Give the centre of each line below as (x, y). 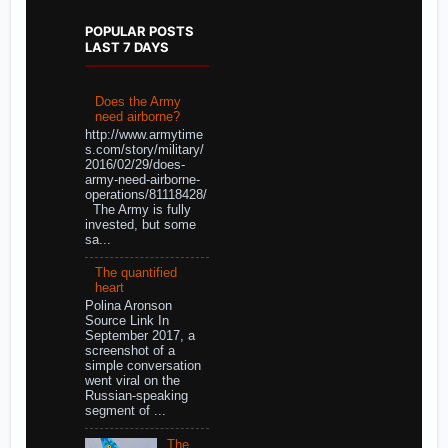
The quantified (135, 273)
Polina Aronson (128, 305)
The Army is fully (137, 209)
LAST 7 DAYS (126, 46)
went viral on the (132, 380)
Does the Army (137, 102)
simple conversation (142, 365)
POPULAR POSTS (139, 30)
